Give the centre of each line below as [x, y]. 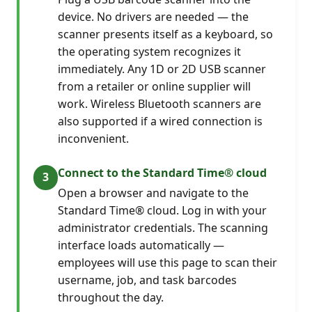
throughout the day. [111, 297]
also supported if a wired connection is [161, 121]
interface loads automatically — [141, 245]
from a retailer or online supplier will [155, 86]
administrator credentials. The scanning [163, 227]
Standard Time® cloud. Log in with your [163, 210]
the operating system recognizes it [150, 51]
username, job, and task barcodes [148, 280]
